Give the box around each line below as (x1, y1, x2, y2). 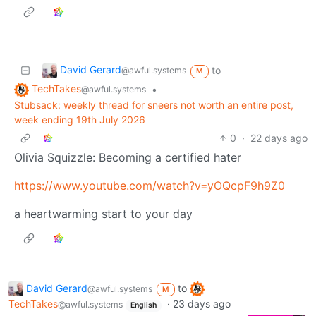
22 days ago (250, 131, 308, 144)
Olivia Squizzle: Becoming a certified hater (14, 150, 241, 164)
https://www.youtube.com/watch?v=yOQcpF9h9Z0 (14, 178, 285, 193)
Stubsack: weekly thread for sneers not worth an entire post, (14, 98, 293, 111)
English (130, 300, 157, 310)
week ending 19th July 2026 (14, 113, 145, 126)
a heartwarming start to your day (14, 206, 193, 221)
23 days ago (172, 298, 231, 310)
